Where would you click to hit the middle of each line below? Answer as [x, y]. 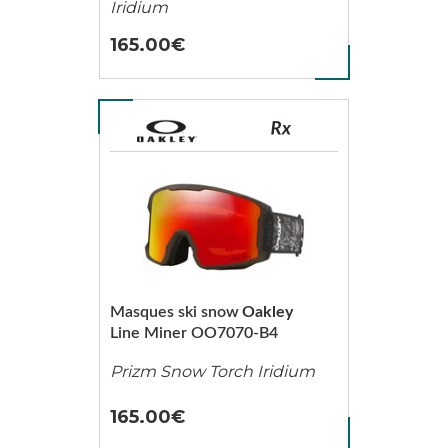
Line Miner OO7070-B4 [193, 333]
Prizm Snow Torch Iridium [212, 371]
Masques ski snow [174, 312]
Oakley [267, 312]
